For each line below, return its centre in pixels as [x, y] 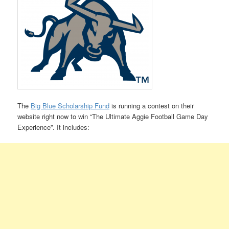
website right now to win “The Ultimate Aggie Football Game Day [113, 116]
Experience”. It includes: [54, 127]
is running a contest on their [152, 105]
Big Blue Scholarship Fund [70, 105]
